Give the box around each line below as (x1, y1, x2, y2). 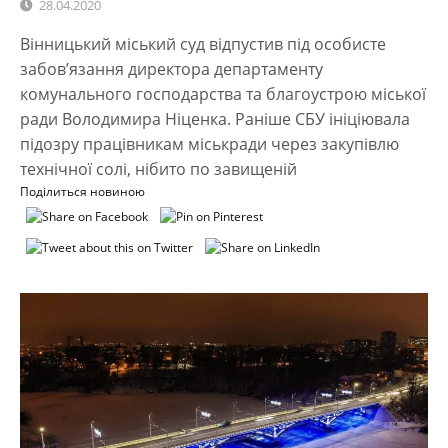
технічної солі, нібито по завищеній (20, 157, 297, 180)
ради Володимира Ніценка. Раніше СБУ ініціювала (20, 107, 410, 130)
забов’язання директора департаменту (20, 57, 323, 80)
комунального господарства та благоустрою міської (20, 82, 426, 105)
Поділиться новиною (20, 182, 145, 200)
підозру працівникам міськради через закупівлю (20, 132, 399, 155)
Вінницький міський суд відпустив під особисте (20, 32, 386, 55)
